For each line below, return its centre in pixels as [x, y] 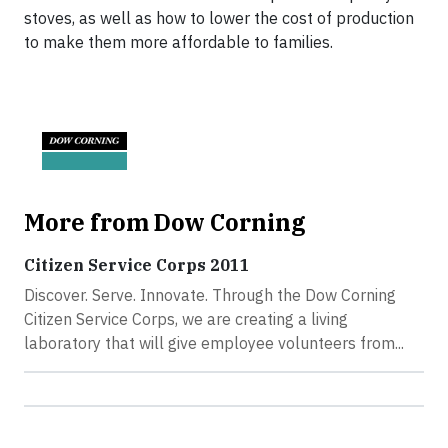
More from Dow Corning [165, 222]
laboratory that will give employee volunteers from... [214, 343]
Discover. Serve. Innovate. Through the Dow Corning [210, 295]
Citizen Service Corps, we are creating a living [186, 319]
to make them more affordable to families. [178, 42]
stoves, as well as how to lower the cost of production [219, 18]
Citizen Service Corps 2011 [137, 265]
